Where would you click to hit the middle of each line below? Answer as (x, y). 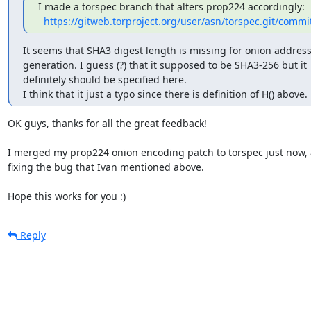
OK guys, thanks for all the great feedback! (107, 123)
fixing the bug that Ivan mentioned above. (106, 167)
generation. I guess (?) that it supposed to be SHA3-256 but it (165, 65)
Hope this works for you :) (66, 196)
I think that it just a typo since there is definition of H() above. (165, 94)
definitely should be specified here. (104, 79)
